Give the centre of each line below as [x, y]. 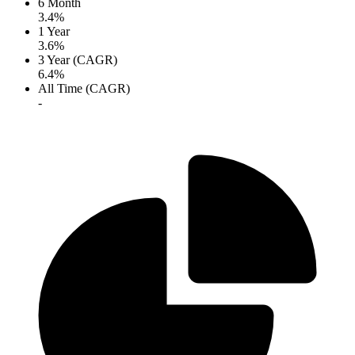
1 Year [54, 32]
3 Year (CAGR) [78, 60]
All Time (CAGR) [84, 89]
